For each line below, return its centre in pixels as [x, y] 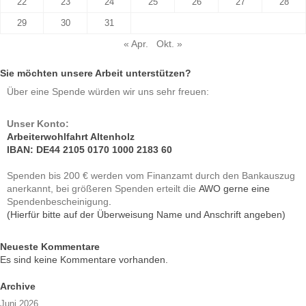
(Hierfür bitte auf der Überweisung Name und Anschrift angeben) [146, 214]
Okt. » [169, 44]
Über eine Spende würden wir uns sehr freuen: [108, 92]
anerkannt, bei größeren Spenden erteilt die [103, 189]
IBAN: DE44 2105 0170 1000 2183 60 [89, 149]
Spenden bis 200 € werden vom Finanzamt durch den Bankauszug [151, 176]
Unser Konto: [38, 124]
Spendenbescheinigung [58, 201]
